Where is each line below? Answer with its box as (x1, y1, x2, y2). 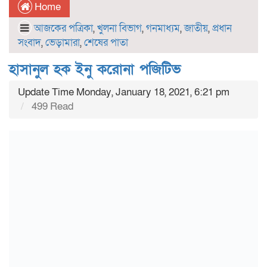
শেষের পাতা (84, 36, 128, 49)
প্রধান (212, 21, 232, 35)
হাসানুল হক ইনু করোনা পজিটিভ (9, 60, 181, 79)
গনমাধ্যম (146, 21, 180, 35)
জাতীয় (184, 21, 208, 35)
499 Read (29, 100, 73, 113)
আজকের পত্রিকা (34, 21, 93, 35)
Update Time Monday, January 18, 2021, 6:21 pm (18, 85, 229, 99)
